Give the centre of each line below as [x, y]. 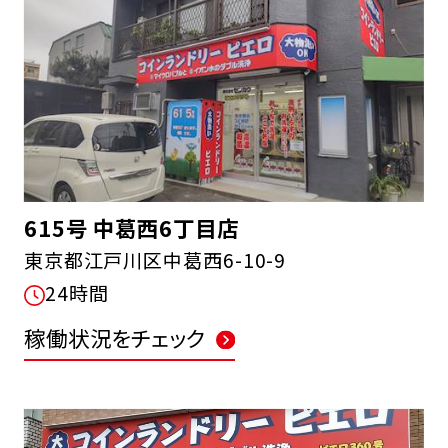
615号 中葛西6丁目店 [131, 227]
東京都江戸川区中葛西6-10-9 [155, 259]
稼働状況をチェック [114, 338]
